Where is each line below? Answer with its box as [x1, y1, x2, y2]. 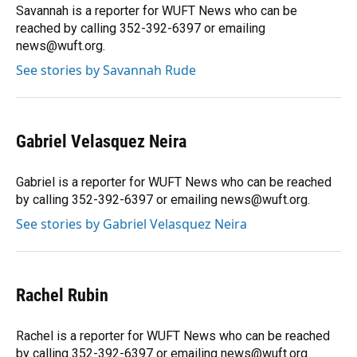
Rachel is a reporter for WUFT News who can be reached [16, 328, 330, 344]
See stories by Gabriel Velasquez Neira [16, 215, 247, 233]
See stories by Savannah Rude [16, 61, 196, 80]
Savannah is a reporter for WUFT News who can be [16, 3, 297, 19]
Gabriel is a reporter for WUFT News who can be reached [16, 175, 331, 190]
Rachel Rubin [16, 285, 108, 306]
